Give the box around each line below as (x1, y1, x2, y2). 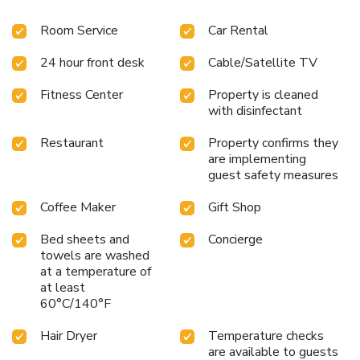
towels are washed (40, 246, 149, 264)
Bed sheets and (40, 230, 129, 248)
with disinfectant (208, 101, 302, 120)
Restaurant (40, 133, 104, 152)
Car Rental (208, 21, 268, 39)
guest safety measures (208, 166, 338, 184)
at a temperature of (40, 262, 151, 280)
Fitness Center (40, 85, 123, 104)
